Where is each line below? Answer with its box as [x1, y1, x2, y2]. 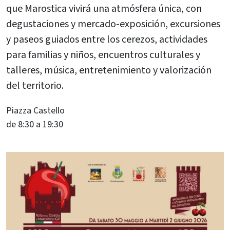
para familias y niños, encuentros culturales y [6, 47, 200, 62]
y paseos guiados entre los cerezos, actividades [6, 32, 207, 47]
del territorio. [6, 78, 64, 93]
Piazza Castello [6, 104, 65, 117]
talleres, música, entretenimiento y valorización [6, 63, 212, 78]
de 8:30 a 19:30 [6, 118, 63, 131]
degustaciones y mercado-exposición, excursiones [6, 16, 220, 31]
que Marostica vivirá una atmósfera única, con [6, 1, 202, 16]
